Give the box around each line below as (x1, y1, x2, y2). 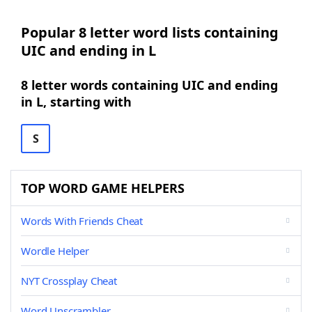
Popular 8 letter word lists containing (21, 23, 279, 42)
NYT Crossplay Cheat (21, 274, 117, 288)
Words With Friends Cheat (21, 214, 143, 228)
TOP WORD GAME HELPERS (21, 180, 185, 196)
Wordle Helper (21, 244, 89, 258)
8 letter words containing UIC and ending (21, 77, 278, 93)
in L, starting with (21, 93, 132, 110)
